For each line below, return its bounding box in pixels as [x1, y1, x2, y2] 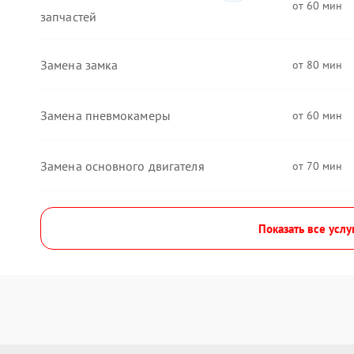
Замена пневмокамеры [40, 107, 171, 123]
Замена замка [40, 56, 119, 73]
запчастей [40, 9, 96, 24]
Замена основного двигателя [40, 157, 205, 174]
